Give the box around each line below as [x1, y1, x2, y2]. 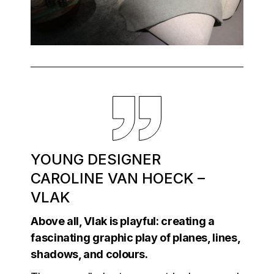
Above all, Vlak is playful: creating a [31, 215, 215, 228]
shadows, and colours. [31, 248, 148, 261]
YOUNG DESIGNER [31, 150, 161, 169]
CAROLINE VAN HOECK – [31, 169, 206, 188]
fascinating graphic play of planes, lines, [31, 231, 240, 245]
